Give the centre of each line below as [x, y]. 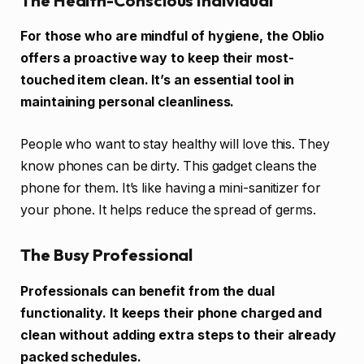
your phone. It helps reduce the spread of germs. [169, 210]
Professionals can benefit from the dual [147, 291]
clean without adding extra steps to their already [179, 335]
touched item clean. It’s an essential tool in [158, 80]
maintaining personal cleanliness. [128, 102]
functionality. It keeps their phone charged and [171, 313]
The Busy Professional [107, 255]
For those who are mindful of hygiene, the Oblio [173, 37]
